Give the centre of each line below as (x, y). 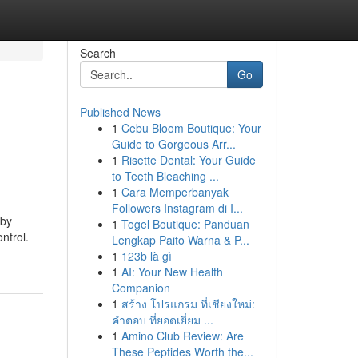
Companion (141, 288)
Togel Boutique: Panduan (185, 224)
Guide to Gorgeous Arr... (173, 144)
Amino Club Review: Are (182, 336)
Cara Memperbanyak (175, 192)
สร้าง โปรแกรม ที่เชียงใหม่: (188, 304)
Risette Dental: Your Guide (188, 160)
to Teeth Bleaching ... (165, 176)
